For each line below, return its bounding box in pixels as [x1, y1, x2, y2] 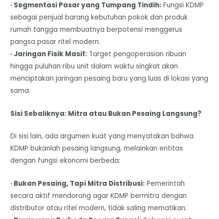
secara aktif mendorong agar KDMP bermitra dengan [10, 191, 187, 201]
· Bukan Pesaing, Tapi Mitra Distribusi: [10, 179, 145, 189]
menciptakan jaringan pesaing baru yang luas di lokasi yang [10, 73, 209, 83]
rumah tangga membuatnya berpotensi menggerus [10, 24, 183, 34]
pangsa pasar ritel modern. [10, 37, 101, 46]
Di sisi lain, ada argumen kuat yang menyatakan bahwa [10, 131, 194, 141]
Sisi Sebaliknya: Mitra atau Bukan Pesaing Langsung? [10, 109, 202, 118]
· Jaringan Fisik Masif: [10, 49, 88, 59]
